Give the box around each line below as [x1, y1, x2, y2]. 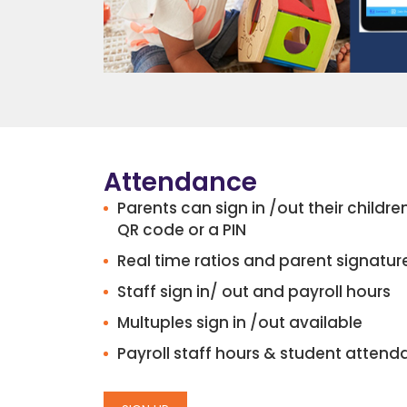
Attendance [104, 164, 257, 201]
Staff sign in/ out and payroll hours [117, 281, 391, 303]
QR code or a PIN [117, 219, 246, 242]
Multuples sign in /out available [117, 312, 362, 334]
